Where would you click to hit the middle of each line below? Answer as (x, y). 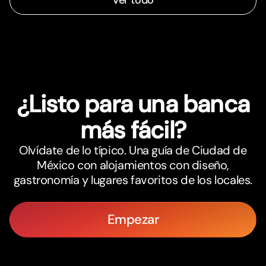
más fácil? (133, 130)
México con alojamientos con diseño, (133, 165)
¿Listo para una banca (133, 104)
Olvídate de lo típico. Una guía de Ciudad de (133, 151)
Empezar (133, 220)
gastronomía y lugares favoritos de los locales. (133, 180)
